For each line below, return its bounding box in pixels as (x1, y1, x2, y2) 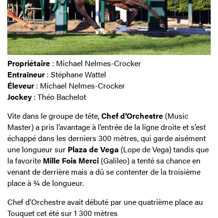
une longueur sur (7, 143, 68, 155)
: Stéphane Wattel (45, 68, 106, 80)
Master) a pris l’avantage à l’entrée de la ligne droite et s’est (7, 121, 206, 132)
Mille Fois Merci (43, 154, 99, 166)
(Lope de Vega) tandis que (119, 143, 209, 155)
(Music (163, 109, 188, 121)
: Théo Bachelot (32, 91, 86, 102)
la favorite (7, 154, 43, 166)
